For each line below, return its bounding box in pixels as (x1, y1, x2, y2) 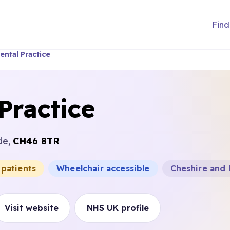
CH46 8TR (13, 135, 60, 146)
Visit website (4, 203, 59, 213)
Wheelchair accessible (56, 163, 150, 174)
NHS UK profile (86, 203, 149, 213)
